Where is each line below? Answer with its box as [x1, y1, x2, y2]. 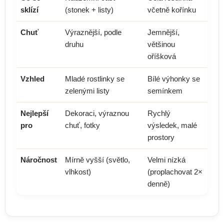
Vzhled [20, 74, 44, 83]
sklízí [20, 5, 38, 14]
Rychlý [147, 109, 170, 117]
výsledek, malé [147, 121, 197, 129]
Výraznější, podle [65, 28, 121, 36]
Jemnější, [147, 28, 179, 36]
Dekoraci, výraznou [65, 109, 129, 117]
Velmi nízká [147, 155, 185, 164]
